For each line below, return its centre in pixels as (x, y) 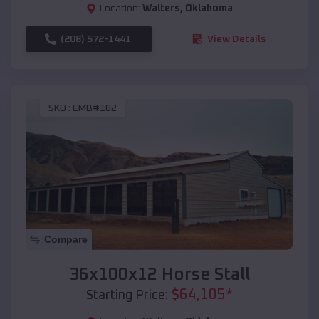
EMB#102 (95, 109)
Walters (161, 8)
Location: (120, 8)
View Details (236, 39)
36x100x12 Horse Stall (159, 274)
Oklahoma (209, 8)
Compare (66, 239)
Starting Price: (127, 295)
